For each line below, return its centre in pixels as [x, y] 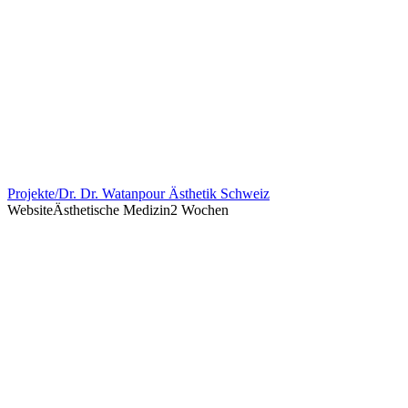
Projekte [31, 194]
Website [30, 210]
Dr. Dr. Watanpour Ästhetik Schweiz [164, 194]
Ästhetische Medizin [112, 210]
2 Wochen [199, 210]
